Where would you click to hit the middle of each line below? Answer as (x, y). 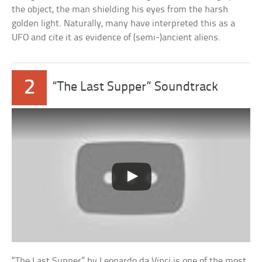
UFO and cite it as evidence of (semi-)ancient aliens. (116, 37)
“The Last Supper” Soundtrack (136, 87)
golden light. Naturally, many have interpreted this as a (124, 23)
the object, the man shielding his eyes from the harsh (120, 9)
